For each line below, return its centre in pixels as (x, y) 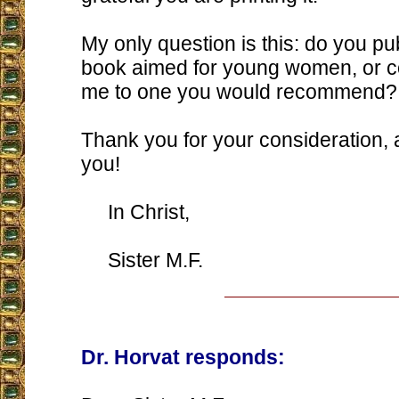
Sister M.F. (142, 260)
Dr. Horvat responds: (183, 357)
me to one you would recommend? (239, 92)
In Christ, (135, 212)
